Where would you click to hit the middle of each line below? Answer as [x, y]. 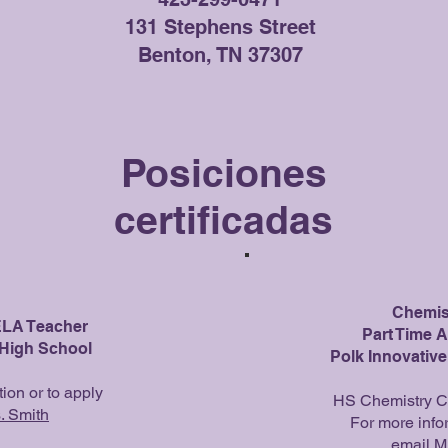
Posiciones [223, 172]
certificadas [223, 219]
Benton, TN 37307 [220, 55]
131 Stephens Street [220, 27]
